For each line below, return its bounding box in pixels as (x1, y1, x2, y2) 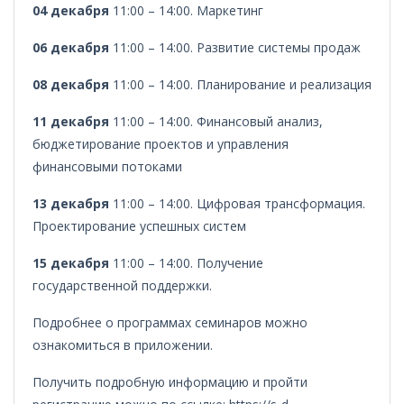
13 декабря (32, 195, 109, 212)
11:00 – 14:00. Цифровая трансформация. (109, 195, 365, 212)
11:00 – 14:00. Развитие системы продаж (109, 39, 361, 56)
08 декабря (32, 76, 109, 93)
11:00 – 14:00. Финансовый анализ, (109, 113, 323, 130)
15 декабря (32, 254, 109, 271)
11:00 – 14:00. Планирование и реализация (109, 76, 372, 93)
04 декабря (32, 2, 109, 19)
